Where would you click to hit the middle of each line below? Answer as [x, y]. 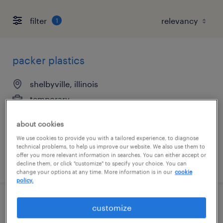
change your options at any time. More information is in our [95, 172]
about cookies [40, 124]
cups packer [42, 207]
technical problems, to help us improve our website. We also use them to [111, 146]
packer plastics [49, 60]
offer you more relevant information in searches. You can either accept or [111, 155]
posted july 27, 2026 [50, 161]
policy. [25, 180]
